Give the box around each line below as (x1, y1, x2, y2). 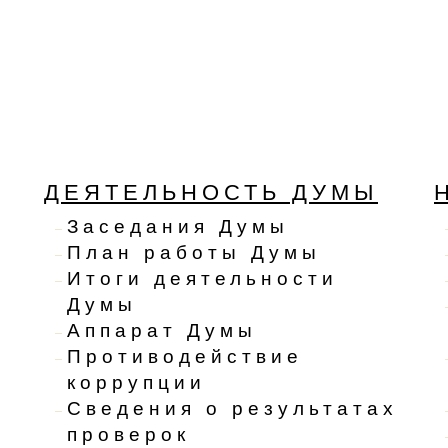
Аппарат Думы (67, 320, 257, 342)
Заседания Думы (67, 216, 289, 238)
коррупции (67, 372, 206, 394)
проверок (67, 424, 190, 446)
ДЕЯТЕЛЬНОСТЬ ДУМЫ (44, 180, 378, 206)
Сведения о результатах (67, 398, 398, 420)
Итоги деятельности (67, 268, 338, 290)
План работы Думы (67, 242, 321, 264)
